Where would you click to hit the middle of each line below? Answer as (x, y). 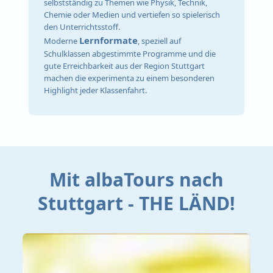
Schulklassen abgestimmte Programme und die (130, 54)
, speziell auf (160, 41)
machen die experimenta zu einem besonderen (129, 78)
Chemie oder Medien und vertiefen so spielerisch (132, 15)
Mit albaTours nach (136, 179)
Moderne (62, 41)
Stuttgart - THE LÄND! (136, 203)
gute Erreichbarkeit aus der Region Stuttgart (125, 66)
